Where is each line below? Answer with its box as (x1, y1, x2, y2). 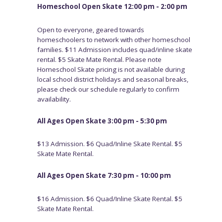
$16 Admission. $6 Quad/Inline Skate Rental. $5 (37, 194, 182, 203)
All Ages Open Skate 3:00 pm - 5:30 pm (37, 116, 167, 125)
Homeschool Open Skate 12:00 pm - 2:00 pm (37, 2, 187, 11)
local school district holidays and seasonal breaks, (37, 75, 188, 84)
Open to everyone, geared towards (37, 25, 144, 35)
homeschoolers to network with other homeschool (37, 35, 190, 45)
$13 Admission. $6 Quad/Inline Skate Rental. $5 (37, 139, 182, 149)
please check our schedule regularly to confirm (37, 85, 179, 94)
